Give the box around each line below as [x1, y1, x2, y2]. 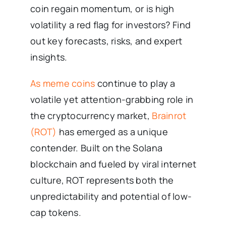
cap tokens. [30, 206, 81, 218]
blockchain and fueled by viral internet [30, 157, 197, 170]
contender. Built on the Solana [30, 141, 163, 154]
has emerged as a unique [56, 125, 168, 138]
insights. [30, 50, 68, 63]
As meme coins [30, 77, 95, 89]
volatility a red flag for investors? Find [30, 18, 191, 31]
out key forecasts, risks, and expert [30, 34, 183, 47]
